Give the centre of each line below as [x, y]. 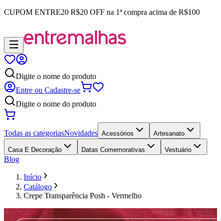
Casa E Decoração [35, 150]
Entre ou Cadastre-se [48, 90]
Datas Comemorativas [113, 150]
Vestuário [178, 150]
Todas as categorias [34, 133]
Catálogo [38, 187]
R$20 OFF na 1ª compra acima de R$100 [135, 12]
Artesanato [169, 133]
